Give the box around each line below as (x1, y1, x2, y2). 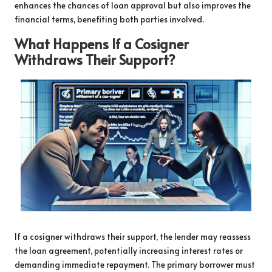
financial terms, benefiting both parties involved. (15, 13, 204, 25)
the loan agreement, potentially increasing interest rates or (15, 245, 243, 257)
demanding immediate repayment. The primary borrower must (15, 259, 255, 271)
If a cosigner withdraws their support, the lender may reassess (15, 231, 251, 243)
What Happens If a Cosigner (15, 34, 189, 53)
